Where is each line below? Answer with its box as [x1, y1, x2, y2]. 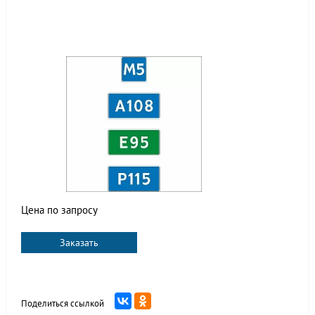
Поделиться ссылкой [21, 297, 104, 309]
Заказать [60, 236, 98, 249]
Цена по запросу [21, 203, 98, 217]
